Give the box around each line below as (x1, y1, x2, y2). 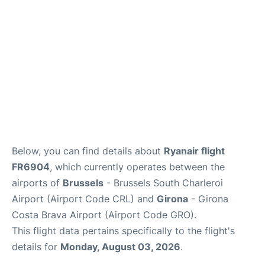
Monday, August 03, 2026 (60, 241, 180, 253)
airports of (12, 177, 63, 189)
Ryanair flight (164, 145, 225, 157)
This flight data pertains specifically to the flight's (12, 225, 235, 237)
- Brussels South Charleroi (104, 177, 223, 189)
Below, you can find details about (12, 145, 164, 157)
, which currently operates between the (50, 161, 225, 173)
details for (12, 241, 60, 253)
